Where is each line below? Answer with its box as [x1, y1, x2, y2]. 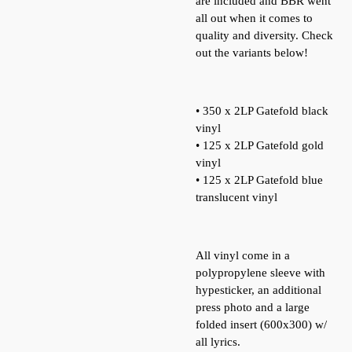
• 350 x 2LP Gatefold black [196, 104, 328, 117]
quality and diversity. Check [196, 29, 333, 42]
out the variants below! [196, 46, 308, 59]
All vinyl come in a [196, 249, 290, 262]
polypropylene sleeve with [196, 266, 325, 279]
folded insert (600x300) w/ [196, 318, 327, 331]
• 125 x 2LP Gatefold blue [196, 174, 323, 186]
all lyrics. [196, 335, 240, 348]
